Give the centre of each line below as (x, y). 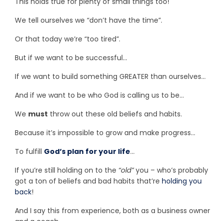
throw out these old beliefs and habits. (115, 114)
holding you (182, 181)
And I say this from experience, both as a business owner (112, 211)
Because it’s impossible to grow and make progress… (105, 133)
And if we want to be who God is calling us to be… (99, 95)
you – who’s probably (171, 170)
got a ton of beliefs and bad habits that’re (88, 181)
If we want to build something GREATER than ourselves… (110, 77)
